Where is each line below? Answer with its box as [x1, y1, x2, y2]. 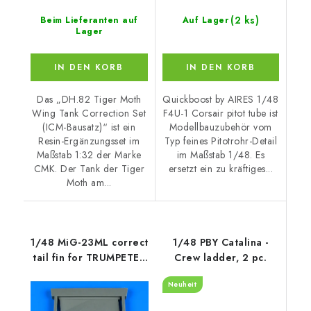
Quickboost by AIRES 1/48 [162, 92, 279, 107]
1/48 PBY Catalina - [173, 235, 269, 250]
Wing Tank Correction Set [32, 106, 146, 121]
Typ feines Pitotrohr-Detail [164, 134, 277, 149]
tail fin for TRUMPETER [33, 251, 146, 265]
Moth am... [66, 176, 112, 190]
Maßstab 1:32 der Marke [36, 148, 142, 162]
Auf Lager [182, 14, 228, 27]
